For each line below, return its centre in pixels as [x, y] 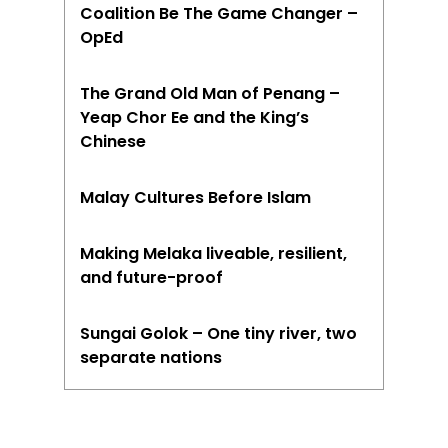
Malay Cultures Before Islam [196, 197]
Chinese [113, 141]
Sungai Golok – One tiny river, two [219, 333]
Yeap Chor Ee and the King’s [195, 117]
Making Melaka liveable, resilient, [214, 253]
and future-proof [152, 277]
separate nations [151, 357]
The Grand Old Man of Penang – [210, 93]
